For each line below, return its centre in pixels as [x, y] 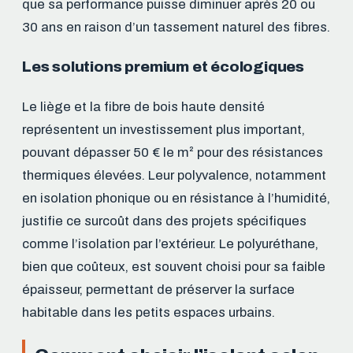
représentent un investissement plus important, [163, 129]
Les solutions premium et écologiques [163, 66]
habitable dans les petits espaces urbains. [149, 312]
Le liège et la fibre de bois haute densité [143, 106]
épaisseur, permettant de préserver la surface [158, 289]
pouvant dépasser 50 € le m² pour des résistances [173, 152]
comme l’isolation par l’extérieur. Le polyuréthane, [170, 243]
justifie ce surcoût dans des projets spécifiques [164, 221]
